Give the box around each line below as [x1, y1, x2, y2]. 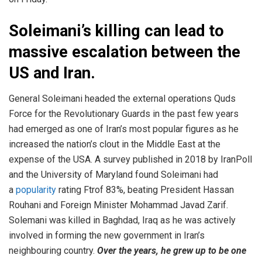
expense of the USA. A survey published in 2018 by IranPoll [9, 154, 252, 166]
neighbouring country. [9, 245, 95, 257]
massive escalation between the [9, 42, 240, 61]
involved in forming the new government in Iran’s [9, 230, 205, 242]
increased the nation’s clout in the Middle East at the [9, 139, 220, 150]
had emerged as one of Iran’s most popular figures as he [9, 123, 239, 135]
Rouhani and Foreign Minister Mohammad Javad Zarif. [9, 199, 228, 211]
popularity [16, 184, 56, 196]
